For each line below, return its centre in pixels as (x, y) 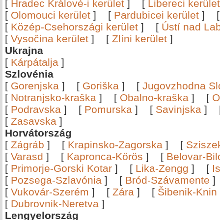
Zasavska (34, 121)
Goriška (101, 86)
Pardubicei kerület (156, 15)
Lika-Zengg (162, 168)
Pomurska (110, 109)
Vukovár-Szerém (50, 192)
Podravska (36, 109)
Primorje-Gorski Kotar (61, 168)
